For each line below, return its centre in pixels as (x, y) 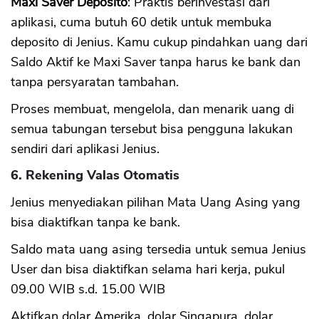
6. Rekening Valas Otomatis (95, 175)
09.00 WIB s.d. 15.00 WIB (88, 289)
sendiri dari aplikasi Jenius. (85, 148)
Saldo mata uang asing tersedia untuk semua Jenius (158, 249)
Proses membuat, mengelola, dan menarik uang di (152, 109)
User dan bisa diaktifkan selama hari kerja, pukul (148, 269)
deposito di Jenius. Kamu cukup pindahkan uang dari (159, 42)
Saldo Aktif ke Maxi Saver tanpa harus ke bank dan (156, 62)
